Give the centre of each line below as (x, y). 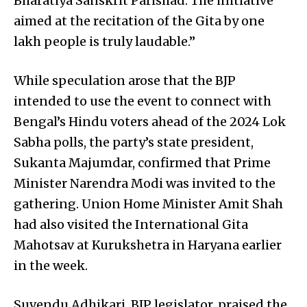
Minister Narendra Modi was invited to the (145, 183)
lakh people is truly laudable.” (105, 41)
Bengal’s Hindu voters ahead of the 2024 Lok (150, 121)
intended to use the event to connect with (143, 101)
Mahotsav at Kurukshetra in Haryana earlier (148, 245)
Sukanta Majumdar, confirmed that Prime (142, 162)
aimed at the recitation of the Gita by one (139, 21)
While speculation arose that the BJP (125, 80)
